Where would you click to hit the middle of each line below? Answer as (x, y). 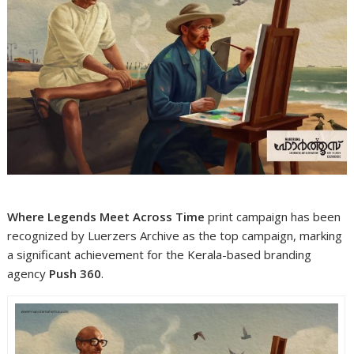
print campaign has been (273, 216)
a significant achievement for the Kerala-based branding (160, 254)
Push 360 (75, 273)
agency (28, 273)
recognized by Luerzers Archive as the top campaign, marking (175, 235)
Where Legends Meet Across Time (106, 216)
